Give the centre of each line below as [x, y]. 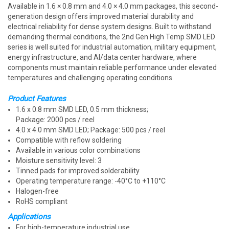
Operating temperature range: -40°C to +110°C [91, 181]
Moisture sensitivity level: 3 [59, 161]
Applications [29, 217]
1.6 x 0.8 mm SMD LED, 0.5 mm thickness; [82, 109]
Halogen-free [37, 191]
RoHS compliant [42, 201]
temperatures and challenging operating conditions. [91, 78]
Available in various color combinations [78, 150]
